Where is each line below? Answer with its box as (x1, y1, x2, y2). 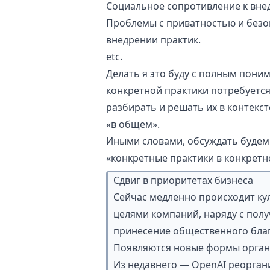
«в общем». (106, 118, 160, 131)
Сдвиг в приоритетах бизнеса (113, 174, 253, 187)
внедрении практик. (106, 33, 201, 46)
